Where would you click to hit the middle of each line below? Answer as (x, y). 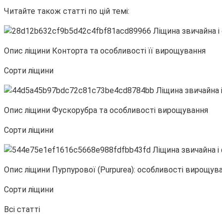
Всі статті (22, 210)
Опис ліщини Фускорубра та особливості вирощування (106, 111)
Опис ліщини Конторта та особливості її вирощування (105, 51)
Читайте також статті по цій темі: (67, 11)
